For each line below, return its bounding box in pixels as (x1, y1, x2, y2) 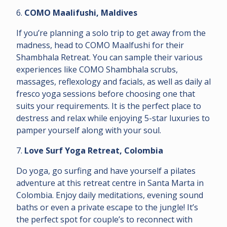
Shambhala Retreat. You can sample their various (16, 51, 203, 63)
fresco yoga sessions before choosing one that (16, 88, 195, 99)
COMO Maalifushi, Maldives (24, 7, 137, 18)
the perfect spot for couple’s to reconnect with (16, 213, 193, 225)
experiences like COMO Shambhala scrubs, (16, 63, 178, 75)
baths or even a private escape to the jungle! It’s (16, 201, 198, 213)
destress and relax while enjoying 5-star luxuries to (16, 112, 210, 124)
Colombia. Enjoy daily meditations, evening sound (16, 189, 203, 201)
